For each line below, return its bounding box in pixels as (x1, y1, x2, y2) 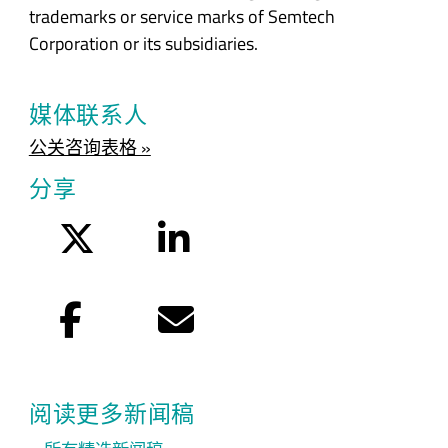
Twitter (93, 220, 147, 248)
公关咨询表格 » (28, 134, 151, 162)
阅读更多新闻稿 (28, 396, 196, 432)
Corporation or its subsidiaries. (28, 29, 258, 57)
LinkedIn (188, 220, 254, 248)
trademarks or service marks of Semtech (28, 2, 335, 30)
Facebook (80, 301, 153, 329)
